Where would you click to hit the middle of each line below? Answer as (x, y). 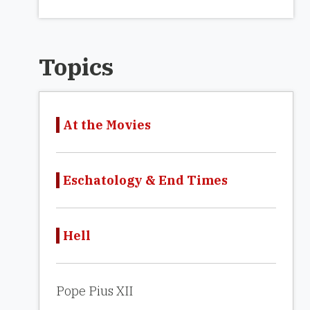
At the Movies (107, 125)
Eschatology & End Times (145, 180)
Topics (76, 66)
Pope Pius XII (94, 291)
